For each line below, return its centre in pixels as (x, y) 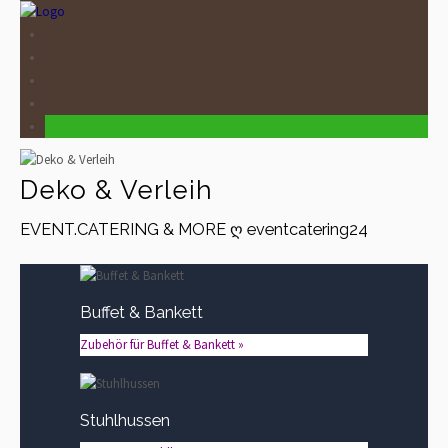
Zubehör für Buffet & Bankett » (162, 345)
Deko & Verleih (116, 189)
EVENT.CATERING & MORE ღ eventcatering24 (194, 230)
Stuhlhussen (125, 420)
